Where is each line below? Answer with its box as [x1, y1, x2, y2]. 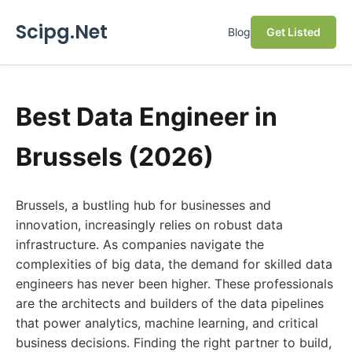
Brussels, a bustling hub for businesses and [16, 197, 271, 213]
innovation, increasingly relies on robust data [16, 217, 283, 233]
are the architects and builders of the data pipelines [16, 295, 324, 311]
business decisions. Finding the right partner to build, [16, 335, 332, 350]
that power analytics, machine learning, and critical [16, 315, 318, 331]
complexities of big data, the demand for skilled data [16, 256, 332, 272]
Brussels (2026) [16, 141, 214, 172]
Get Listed [266, 25, 321, 38]
